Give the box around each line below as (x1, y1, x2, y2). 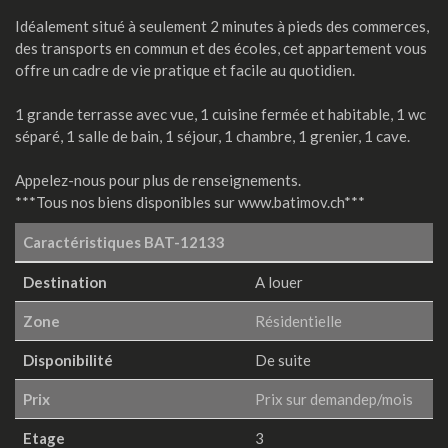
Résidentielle (255, 312, 342, 330)
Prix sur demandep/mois (255, 390, 413, 408)
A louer (255, 273, 303, 291)
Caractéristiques (23, 233, 144, 251)
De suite (255, 351, 311, 369)
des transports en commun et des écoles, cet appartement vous (15, 39, 427, 57)
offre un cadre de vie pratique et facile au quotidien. (15, 61, 355, 79)
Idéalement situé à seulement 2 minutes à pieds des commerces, (15, 17, 429, 35)
